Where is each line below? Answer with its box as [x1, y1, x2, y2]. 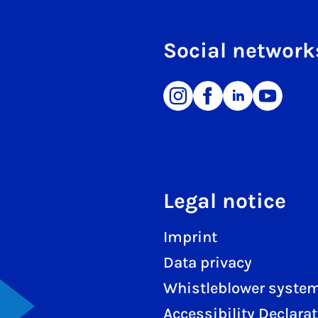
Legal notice [163, 188, 286, 214]
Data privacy [163, 253, 252, 273]
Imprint [163, 228, 217, 247]
